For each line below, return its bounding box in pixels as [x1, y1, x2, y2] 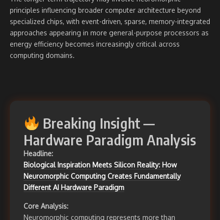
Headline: [24, 149, 53, 158]
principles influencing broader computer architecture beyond [10, 6, 201, 15]
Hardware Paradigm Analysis [24, 131, 196, 149]
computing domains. [10, 51, 75, 60]
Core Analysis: [24, 202, 68, 211]
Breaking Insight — [39, 114, 155, 132]
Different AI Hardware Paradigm [24, 183, 124, 192]
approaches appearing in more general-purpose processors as [10, 28, 209, 37]
